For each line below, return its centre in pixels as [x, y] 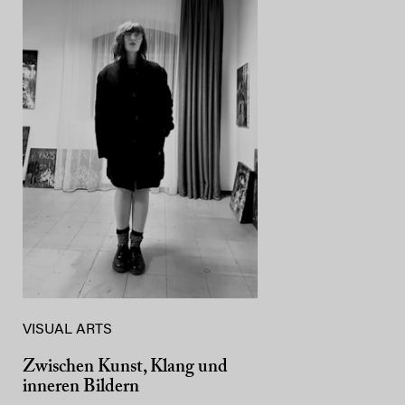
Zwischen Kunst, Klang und [125, 367]
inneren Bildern [81, 386]
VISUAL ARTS [67, 330]
